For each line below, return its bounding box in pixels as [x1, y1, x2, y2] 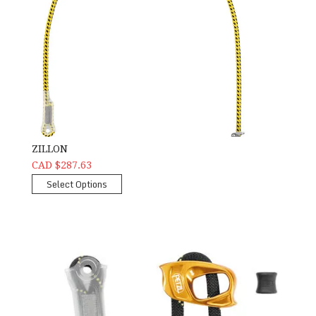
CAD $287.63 [31, 159, 92, 171]
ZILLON [31, 142, 68, 154]
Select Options [46, 176, 107, 192]
